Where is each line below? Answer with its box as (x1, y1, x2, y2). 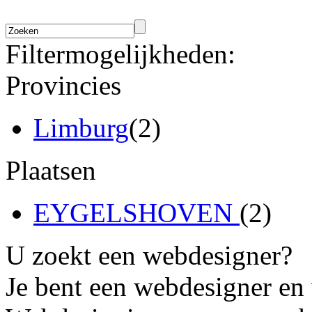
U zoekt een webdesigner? (6, 240, 292, 270)
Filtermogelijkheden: (6, 38, 235, 69)
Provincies (6, 70, 121, 100)
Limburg (33, 112, 129, 143)
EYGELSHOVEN (33, 197, 240, 228)
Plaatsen (6, 155, 96, 185)
